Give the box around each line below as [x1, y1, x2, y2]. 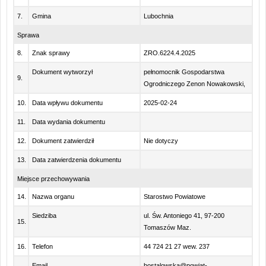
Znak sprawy [32, 49, 70, 56]
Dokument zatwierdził [32, 137, 94, 144]
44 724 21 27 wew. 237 [144, 243, 210, 250]
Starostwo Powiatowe [144, 193, 206, 200]
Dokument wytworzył [32, 68, 93, 75]
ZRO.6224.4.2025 [144, 49, 196, 56]
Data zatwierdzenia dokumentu [32, 156, 121, 163]
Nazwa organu [32, 193, 74, 200]
